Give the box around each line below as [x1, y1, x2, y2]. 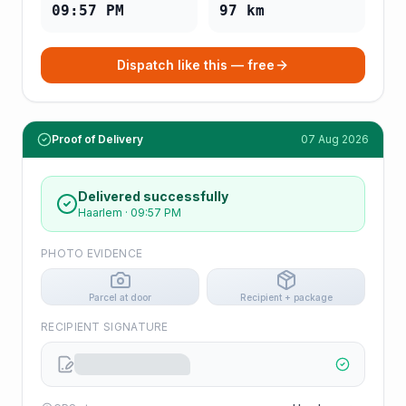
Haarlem [78, 206, 122, 219]
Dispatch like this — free [117, 57, 275, 72]
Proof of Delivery [52, 132, 143, 146]
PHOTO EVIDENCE [41, 246, 143, 260]
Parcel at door [89, 292, 151, 303]
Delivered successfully [78, 188, 228, 204]
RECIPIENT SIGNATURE [41, 320, 169, 333]
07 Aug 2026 [301, 132, 369, 146]
